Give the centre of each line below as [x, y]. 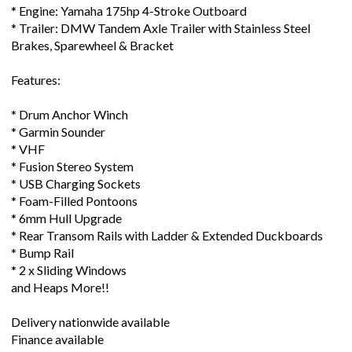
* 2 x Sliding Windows [69, 269]
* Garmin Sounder [58, 131]
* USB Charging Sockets [76, 183]
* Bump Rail [42, 252]
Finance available [57, 339]
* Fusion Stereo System [72, 166]
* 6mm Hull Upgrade [66, 218]
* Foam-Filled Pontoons [74, 200]
